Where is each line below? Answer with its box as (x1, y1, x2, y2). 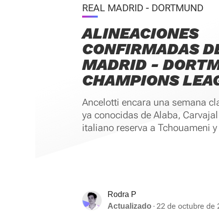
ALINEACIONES (82, 24, 198, 43)
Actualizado (108, 202, 152, 210)
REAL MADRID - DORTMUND (82, 2, 203, 14)
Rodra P (108, 190, 136, 198)
